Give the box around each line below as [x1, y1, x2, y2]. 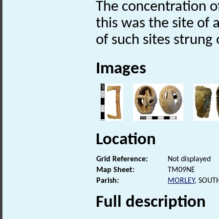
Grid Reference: [96, 155, 148, 163]
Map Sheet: [96, 166, 134, 174]
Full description [96, 194, 206, 211]
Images [96, 61, 146, 78]
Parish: [96, 176, 119, 185]
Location [96, 131, 156, 149]
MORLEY [168, 176, 195, 185]
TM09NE [168, 166, 195, 174]
